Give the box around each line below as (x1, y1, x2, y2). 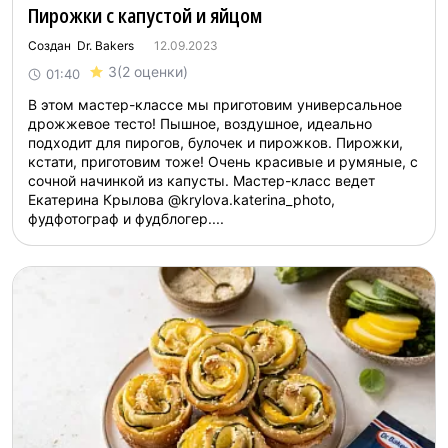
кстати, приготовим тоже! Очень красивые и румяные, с (28, 153, 418, 170)
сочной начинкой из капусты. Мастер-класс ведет (28, 172, 375, 189)
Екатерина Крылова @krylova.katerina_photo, (28, 191, 335, 208)
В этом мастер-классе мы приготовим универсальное (28, 96, 402, 113)
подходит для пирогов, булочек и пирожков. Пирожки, (28, 134, 403, 151)
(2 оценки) (117, 63, 188, 80)
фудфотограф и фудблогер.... (28, 210, 224, 227)
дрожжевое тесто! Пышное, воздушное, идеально (28, 115, 372, 132)
